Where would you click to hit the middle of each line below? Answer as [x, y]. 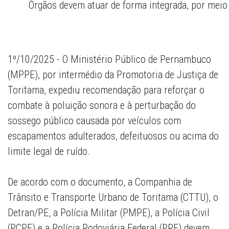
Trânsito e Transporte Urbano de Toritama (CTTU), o [113, 198]
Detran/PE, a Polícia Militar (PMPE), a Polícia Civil [109, 213]
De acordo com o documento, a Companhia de [100, 182]
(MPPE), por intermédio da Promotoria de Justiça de [113, 75]
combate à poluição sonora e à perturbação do [102, 106]
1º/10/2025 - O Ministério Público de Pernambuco [109, 60]
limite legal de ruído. [49, 152]
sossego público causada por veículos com [94, 121]
